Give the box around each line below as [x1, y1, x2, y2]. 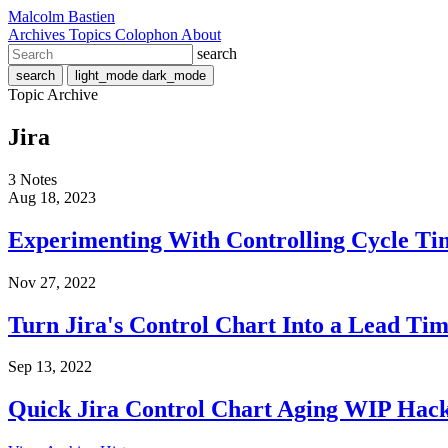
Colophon [115, 26, 181, 43]
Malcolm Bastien [8, 8, 115, 25]
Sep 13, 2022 [8, 358, 92, 376]
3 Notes [8, 170, 57, 188]
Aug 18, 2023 [8, 188, 96, 206]
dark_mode [142, 68, 206, 83]
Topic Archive [8, 86, 98, 103]
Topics [69, 26, 115, 43]
